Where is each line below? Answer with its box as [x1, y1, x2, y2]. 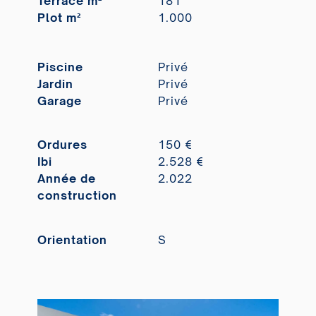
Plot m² [37, 11, 81, 25]
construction [37, 188, 117, 203]
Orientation [37, 232, 107, 247]
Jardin [37, 76, 73, 91]
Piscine [37, 59, 83, 74]
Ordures [37, 138, 87, 152]
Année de [37, 171, 96, 186]
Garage [37, 93, 82, 108]
